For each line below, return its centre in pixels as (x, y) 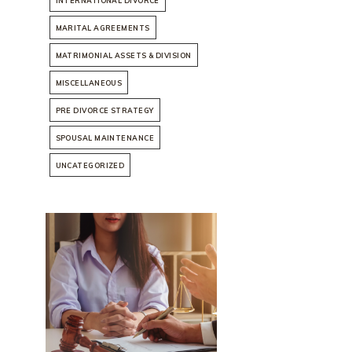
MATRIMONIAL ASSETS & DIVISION (123, 56)
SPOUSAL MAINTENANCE (105, 138)
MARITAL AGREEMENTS (103, 28)
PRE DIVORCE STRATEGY (104, 111)
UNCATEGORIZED (90, 166)
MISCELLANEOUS (89, 83)
